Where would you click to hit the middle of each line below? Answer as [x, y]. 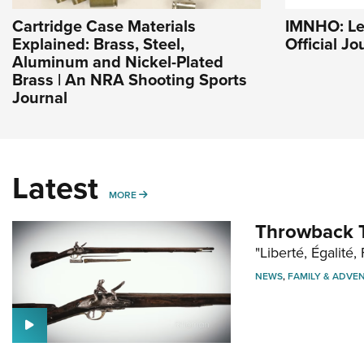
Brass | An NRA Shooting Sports [130, 80]
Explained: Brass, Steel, [98, 44]
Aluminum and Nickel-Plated [118, 62]
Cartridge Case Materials [104, 26]
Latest [55, 188]
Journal [40, 97]
